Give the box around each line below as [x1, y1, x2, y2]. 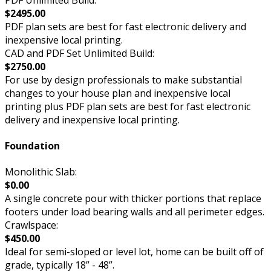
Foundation [5, 139, 60, 152]
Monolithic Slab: [5, 165, 77, 179]
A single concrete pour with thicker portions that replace [5, 192, 261, 206]
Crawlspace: [5, 218, 58, 232]
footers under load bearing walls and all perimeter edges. [5, 205, 264, 219]
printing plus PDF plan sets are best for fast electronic [5, 99, 250, 113]
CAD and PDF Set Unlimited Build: [5, 46, 154, 60]
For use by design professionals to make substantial [5, 73, 242, 87]
